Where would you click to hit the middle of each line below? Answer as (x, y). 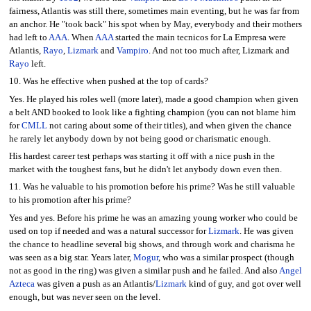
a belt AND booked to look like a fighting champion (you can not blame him (152, 112)
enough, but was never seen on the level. (84, 297)
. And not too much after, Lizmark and (219, 50)
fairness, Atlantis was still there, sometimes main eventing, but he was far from (154, 11)
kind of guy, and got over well (244, 284)
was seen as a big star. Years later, (71, 257)
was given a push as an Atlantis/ (95, 284)
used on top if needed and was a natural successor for (108, 231)
